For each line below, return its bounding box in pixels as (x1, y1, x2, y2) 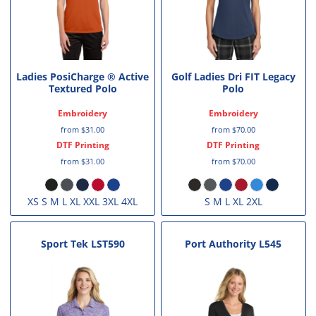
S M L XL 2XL (204, 195, 262, 209)
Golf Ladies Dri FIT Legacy (171, 70, 296, 84)
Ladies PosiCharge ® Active (16, 70, 150, 84)
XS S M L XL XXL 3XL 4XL (28, 195, 138, 209)
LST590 (90, 237, 125, 251)
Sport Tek (40, 237, 88, 251)
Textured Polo (48, 82, 117, 96)
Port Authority (185, 237, 257, 251)
